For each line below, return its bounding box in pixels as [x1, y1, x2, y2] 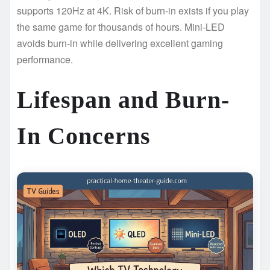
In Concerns [17, 122, 151, 150]
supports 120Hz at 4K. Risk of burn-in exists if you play [17, 4, 249, 18]
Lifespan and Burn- [17, 86, 230, 114]
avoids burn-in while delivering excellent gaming [17, 36, 223, 51]
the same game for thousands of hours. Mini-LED [17, 20, 225, 34]
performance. [17, 52, 73, 67]
